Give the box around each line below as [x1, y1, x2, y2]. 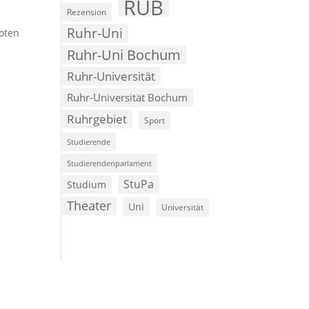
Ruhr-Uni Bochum [67, 46, 181, 65]
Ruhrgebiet [67, 111, 128, 128]
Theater [67, 197, 112, 215]
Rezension [67, 7, 107, 18]
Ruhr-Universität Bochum [67, 90, 188, 106]
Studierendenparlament [67, 158, 152, 169]
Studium [67, 178, 107, 192]
